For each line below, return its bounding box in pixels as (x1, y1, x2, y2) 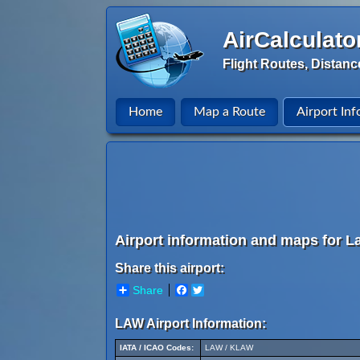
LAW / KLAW (205, 343, 253, 352)
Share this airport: (115, 261, 224, 275)
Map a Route (194, 105, 265, 118)
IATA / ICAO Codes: (120, 343, 194, 352)
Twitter (204, 284, 238, 297)
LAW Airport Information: (115, 317, 266, 330)
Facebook (188, 284, 239, 297)
